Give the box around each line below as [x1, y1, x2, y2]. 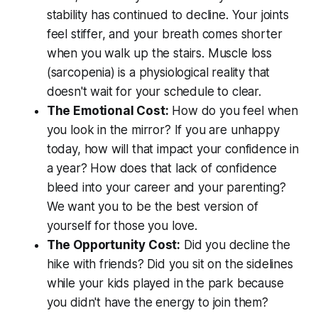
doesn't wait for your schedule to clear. [46, 84, 261, 99]
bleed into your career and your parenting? [46, 180, 286, 195]
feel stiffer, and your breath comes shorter [46, 27, 283, 42]
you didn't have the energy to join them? [46, 295, 268, 310]
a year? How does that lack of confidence [46, 161, 277, 176]
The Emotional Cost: [46, 104, 169, 119]
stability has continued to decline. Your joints [46, 8, 289, 23]
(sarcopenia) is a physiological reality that [46, 65, 270, 80]
